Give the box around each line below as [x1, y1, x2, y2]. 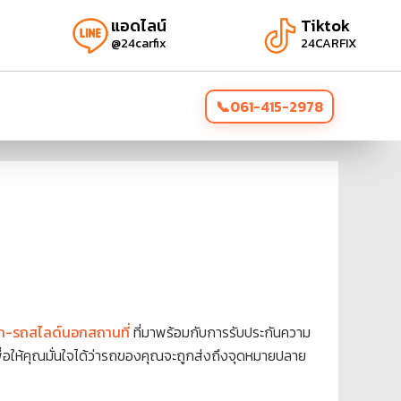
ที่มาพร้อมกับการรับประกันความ [133, 321, 311, 343]
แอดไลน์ [110, 13, 166, 38]
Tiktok [300, 13, 350, 38]
